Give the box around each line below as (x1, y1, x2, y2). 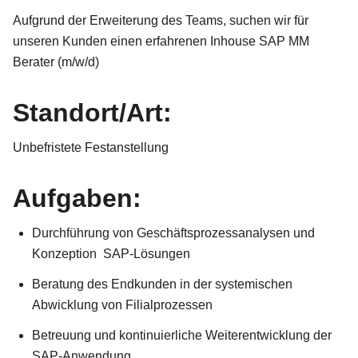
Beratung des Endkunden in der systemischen (32, 277, 292, 291)
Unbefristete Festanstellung (13, 141, 169, 154)
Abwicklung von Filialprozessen (32, 298, 213, 312)
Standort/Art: (13, 98, 172, 127)
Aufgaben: (13, 184, 141, 213)
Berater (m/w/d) (13, 55, 99, 69)
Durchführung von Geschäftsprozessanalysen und (32, 226, 315, 240)
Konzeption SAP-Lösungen (32, 247, 190, 261)
